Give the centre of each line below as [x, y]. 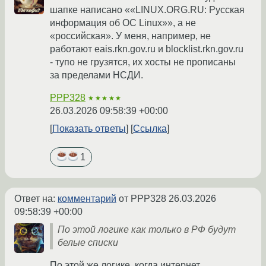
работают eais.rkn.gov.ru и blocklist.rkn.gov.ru [147, 49]
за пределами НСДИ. [96, 75]
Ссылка [150, 129]
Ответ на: [36, 199]
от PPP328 [142, 199]
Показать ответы [89, 129]
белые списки [88, 243]
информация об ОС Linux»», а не [123, 23]
